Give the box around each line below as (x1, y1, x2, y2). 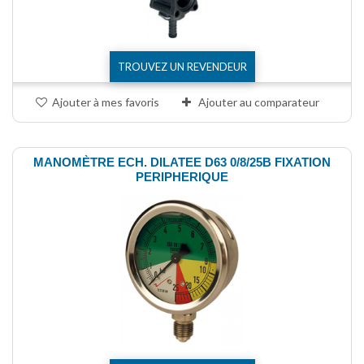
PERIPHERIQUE (136, 170, 228, 184)
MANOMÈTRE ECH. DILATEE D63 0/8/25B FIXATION (33, 155, 331, 170)
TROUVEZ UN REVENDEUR (117, 60, 247, 74)
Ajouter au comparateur (198, 95, 319, 110)
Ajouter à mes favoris (52, 95, 159, 110)
